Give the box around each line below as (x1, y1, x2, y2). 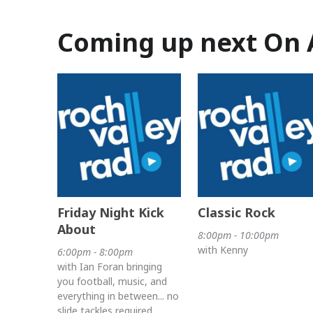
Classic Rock (197, 203, 275, 221)
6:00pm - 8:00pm (57, 245, 133, 259)
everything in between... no (57, 289, 179, 303)
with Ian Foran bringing (57, 259, 162, 273)
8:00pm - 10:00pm (197, 228, 279, 242)
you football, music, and (57, 274, 167, 288)
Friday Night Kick (57, 203, 164, 221)
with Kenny (197, 242, 248, 256)
